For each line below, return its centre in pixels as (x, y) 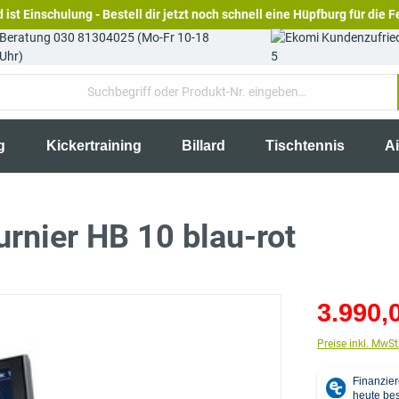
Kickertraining (94, 146)
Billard (203, 146)
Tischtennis (305, 146)
